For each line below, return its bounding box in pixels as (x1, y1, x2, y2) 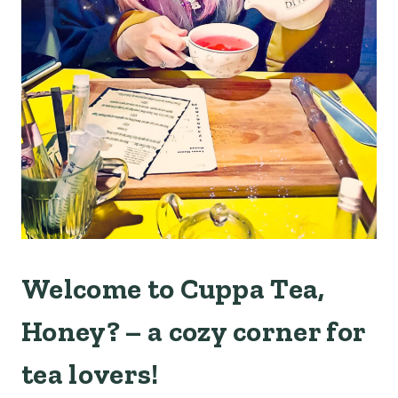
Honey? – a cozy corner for (21, 314, 366, 348)
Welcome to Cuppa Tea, (21, 271, 325, 306)
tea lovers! (21, 356, 159, 391)
